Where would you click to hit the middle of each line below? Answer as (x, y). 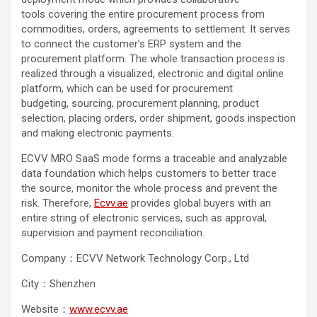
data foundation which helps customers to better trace (149, 173)
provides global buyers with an (200, 203)
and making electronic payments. (99, 133)
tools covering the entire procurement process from (143, 14)
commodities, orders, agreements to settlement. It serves (156, 29)
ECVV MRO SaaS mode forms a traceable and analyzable (154, 158)
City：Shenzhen (58, 283)
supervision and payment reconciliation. (113, 232)
